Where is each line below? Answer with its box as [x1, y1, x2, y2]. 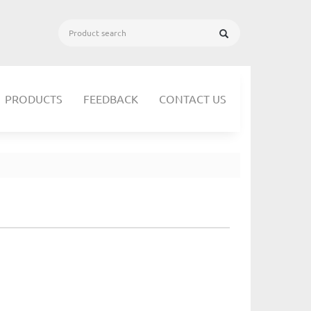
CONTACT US [159, 92, 226, 106]
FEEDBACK [83, 92, 138, 106]
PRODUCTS [5, 92, 62, 106]
